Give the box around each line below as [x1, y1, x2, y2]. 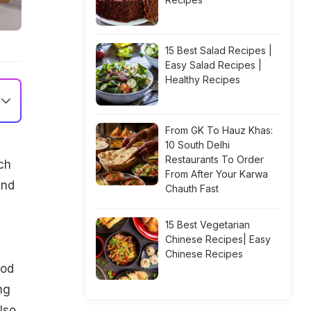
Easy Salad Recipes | [165, 59, 262, 71]
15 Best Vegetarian [165, 219, 250, 230]
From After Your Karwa [165, 168, 268, 180]
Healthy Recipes [165, 74, 240, 85]
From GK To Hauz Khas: [165, 124, 273, 136]
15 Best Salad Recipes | [165, 44, 272, 56]
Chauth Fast [165, 183, 219, 194]
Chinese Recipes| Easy [165, 233, 271, 245]
